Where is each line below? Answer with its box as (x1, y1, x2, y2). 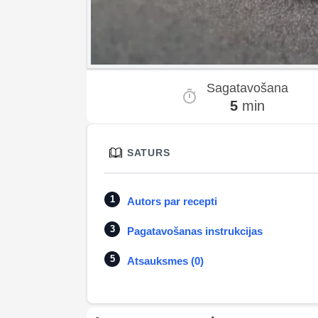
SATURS (127, 146, 170, 158)
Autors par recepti (127, 195, 217, 207)
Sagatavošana (207, 81, 288, 95)
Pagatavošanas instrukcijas (127, 225, 263, 237)
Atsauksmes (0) (127, 255, 204, 267)
